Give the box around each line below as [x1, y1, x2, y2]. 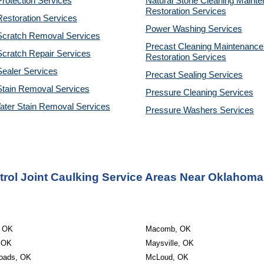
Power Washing [145, 24, 208, 34]
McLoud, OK [145, 253, 189, 262]
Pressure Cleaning [145, 88, 219, 97]
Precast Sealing [145, 70, 209, 80]
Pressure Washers [145, 105, 220, 115]
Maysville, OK [145, 239, 194, 247]
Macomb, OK [145, 225, 191, 233]
